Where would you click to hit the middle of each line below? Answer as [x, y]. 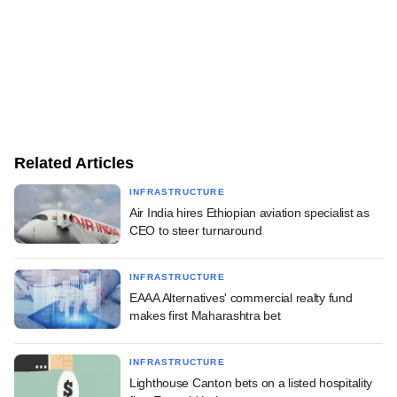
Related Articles [74, 163]
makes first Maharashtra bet [205, 315]
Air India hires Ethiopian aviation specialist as [249, 212]
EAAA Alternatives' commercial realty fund [241, 297]
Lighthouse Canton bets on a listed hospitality [251, 382]
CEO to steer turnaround [196, 230]
